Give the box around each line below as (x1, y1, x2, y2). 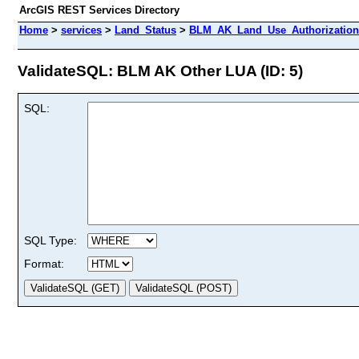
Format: (24, 256, 64, 270)
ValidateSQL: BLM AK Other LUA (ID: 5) (18, 62, 303, 79)
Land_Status (115, 24, 176, 36)
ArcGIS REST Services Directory (19, 4, 179, 16)
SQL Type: (24, 233, 77, 247)
